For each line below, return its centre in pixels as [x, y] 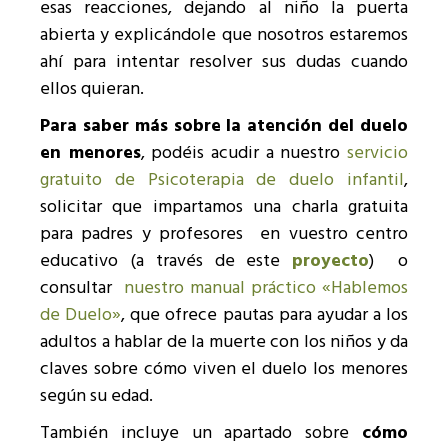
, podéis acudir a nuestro [244, 153]
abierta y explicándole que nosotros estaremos [224, 35]
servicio [378, 153]
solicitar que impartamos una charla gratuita [224, 207]
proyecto [331, 261]
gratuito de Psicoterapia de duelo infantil [222, 180]
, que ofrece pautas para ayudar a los [264, 315]
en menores [90, 153]
